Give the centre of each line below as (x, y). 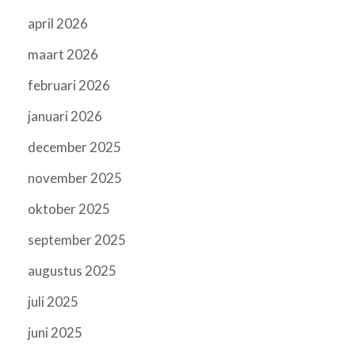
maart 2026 (63, 55)
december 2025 (74, 147)
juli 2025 (53, 302)
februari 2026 (69, 86)
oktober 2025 (69, 209)
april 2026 (58, 24)
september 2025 (77, 240)
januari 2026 (65, 116)
